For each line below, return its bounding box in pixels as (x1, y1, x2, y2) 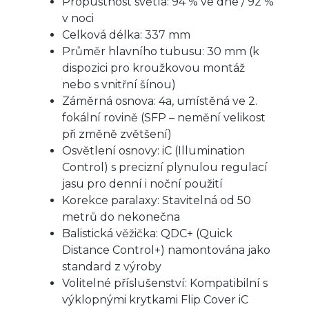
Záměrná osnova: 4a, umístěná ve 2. (62, 94, 257, 108)
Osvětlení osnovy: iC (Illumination (62, 143, 245, 157)
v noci (62, 11, 94, 25)
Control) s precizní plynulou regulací (62, 160, 268, 174)
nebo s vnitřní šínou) (62, 77, 176, 91)
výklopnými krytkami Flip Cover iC (62, 292, 248, 306)
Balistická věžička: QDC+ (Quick (62, 226, 232, 240)
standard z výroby (62, 259, 161, 273)
